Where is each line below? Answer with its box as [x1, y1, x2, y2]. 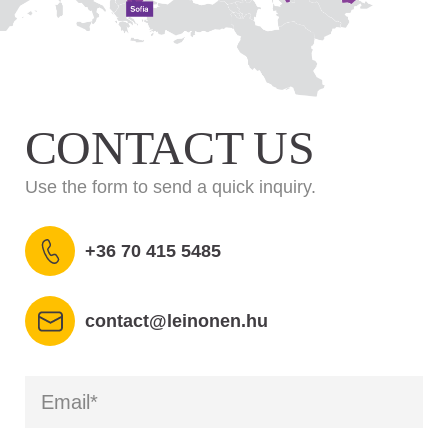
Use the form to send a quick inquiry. [25, 177, 316, 198]
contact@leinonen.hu [85, 310, 268, 331]
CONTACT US [25, 121, 314, 175]
